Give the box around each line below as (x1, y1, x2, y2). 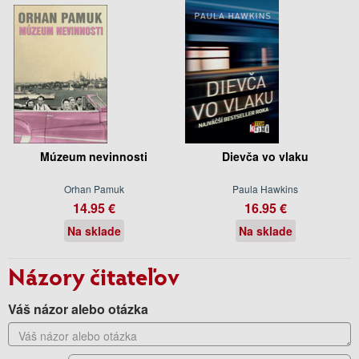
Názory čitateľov (8, 259, 179, 292)
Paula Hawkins (232, 181, 298, 196)
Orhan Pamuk (63, 181, 124, 196)
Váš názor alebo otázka (8, 299, 148, 318)
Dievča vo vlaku (222, 147, 309, 164)
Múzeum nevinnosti (40, 147, 147, 164)
